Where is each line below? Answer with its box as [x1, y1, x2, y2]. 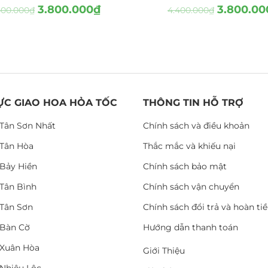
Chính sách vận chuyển [143, 181, 239, 192]
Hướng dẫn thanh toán [143, 222, 238, 233]
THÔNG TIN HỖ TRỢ [143, 97, 243, 108]
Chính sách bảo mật [143, 161, 227, 172]
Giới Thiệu [143, 245, 185, 256]
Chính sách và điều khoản [143, 120, 249, 131]
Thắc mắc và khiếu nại [143, 141, 236, 151]
